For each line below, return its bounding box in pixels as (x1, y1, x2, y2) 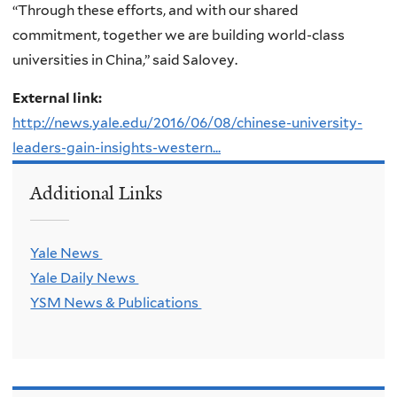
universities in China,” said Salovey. (12, 51, 237, 68)
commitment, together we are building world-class (12, 26, 345, 43)
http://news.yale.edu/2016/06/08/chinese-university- (12, 114, 362, 132)
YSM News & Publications (30, 294, 202, 312)
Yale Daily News (30, 269, 139, 287)
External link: (12, 90, 105, 107)
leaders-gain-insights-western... (12, 139, 221, 157)
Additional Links (30, 181, 163, 205)
